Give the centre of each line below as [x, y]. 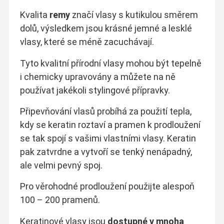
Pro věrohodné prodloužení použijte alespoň [107, 186]
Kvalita [34, 15]
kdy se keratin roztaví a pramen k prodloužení [110, 125]
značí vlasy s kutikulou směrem [134, 15]
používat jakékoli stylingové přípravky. [95, 90]
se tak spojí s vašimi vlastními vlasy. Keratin [108, 138]
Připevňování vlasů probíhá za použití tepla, [105, 111]
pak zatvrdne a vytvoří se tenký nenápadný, [106, 152]
